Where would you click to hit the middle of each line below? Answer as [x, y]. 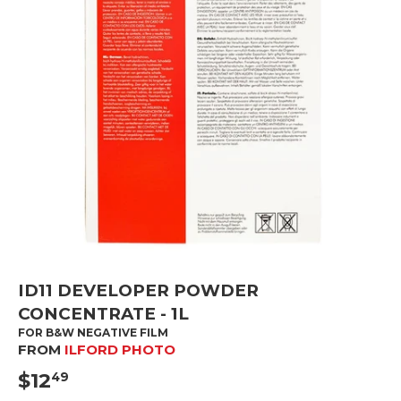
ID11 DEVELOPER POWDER [138, 290]
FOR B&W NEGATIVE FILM [93, 332]
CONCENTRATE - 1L [103, 313]
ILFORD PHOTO [120, 349]
